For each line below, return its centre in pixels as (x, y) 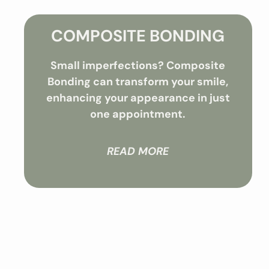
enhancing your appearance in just (138, 98)
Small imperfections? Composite (138, 66)
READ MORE (138, 151)
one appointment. (138, 114)
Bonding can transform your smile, (138, 82)
